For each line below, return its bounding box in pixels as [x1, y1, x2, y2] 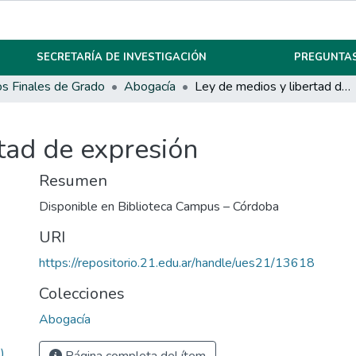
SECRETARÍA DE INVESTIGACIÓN [37, 50, 207, 64]
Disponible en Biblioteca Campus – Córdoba [39, 198, 279, 216]
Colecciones [39, 283, 125, 305]
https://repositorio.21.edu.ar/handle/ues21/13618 [39, 254, 315, 273]
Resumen [39, 170, 107, 192]
